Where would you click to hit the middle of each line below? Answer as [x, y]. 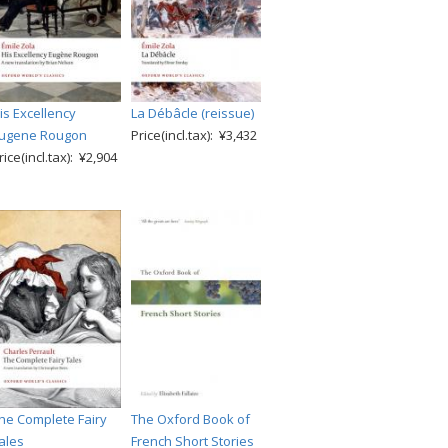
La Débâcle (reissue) [192, 113]
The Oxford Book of [190, 418]
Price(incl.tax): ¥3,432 [194, 135]
